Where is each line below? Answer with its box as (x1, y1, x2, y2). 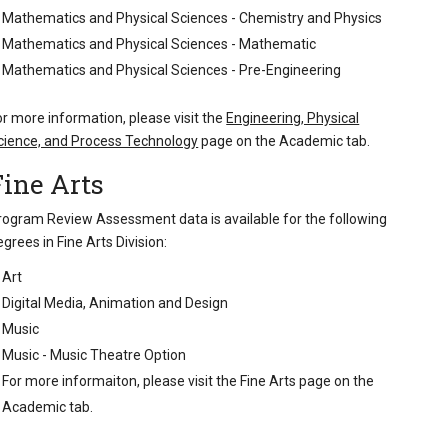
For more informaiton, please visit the (2, 372, 241, 389)
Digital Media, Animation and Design (2, 294, 229, 311)
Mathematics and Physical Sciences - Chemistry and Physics (2, 9, 383, 26)
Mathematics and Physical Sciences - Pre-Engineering (2, 61, 342, 78)
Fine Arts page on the (240, 372, 375, 389)
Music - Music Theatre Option (2, 346, 187, 363)
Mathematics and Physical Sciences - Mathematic (2, 35, 317, 52)
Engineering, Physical (226, 109, 360, 126)
